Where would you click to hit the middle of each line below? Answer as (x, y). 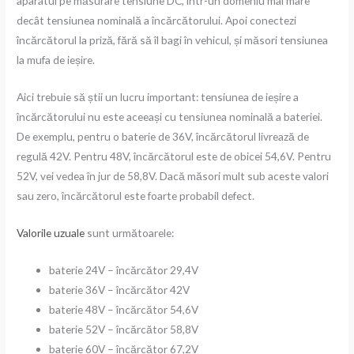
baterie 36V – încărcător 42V (120, 289)
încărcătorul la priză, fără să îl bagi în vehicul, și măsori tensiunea (173, 40)
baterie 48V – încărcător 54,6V (124, 309)
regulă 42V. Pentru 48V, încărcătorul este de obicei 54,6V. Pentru (174, 156)
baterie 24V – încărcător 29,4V (124, 269)
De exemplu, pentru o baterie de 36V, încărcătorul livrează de (163, 137)
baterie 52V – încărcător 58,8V (124, 329)
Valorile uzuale (51, 233)
